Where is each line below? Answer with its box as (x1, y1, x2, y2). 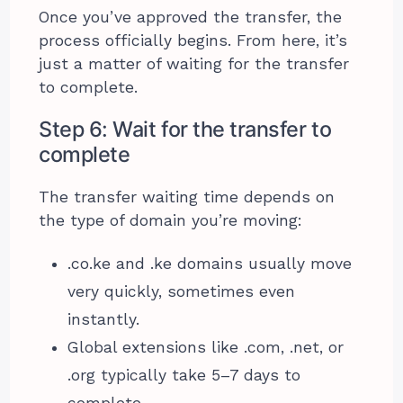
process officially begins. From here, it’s (39, 31, 348, 49)
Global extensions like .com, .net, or (67, 337, 345, 356)
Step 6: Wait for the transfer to (39, 115, 332, 142)
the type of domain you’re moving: (39, 210, 303, 229)
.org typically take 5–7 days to (67, 365, 301, 384)
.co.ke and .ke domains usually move (67, 254, 353, 273)
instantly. (67, 309, 140, 328)
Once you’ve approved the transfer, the (39, 7, 343, 26)
